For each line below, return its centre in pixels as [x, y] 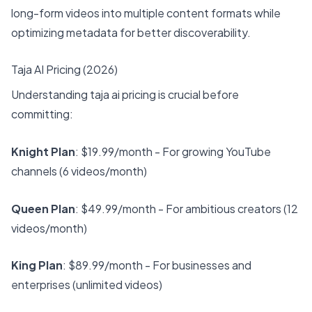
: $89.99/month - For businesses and [157, 265]
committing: [42, 114]
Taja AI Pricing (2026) [64, 70]
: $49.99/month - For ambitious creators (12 [187, 208]
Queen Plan [43, 208]
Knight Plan [43, 151]
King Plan [37, 265]
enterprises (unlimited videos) [87, 285]
